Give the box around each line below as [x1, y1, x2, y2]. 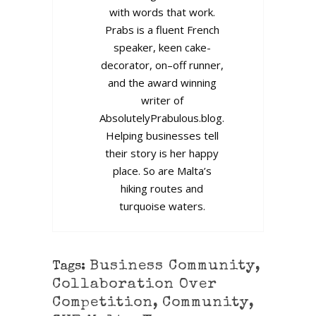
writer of [140, 92, 183, 107]
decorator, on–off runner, [100, 57, 224, 72]
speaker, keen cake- [113, 39, 211, 54]
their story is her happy [105, 145, 219, 160]
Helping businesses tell [105, 128, 219, 142]
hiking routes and [121, 181, 203, 195]
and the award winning [107, 75, 217, 90]
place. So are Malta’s [112, 163, 212, 178]
